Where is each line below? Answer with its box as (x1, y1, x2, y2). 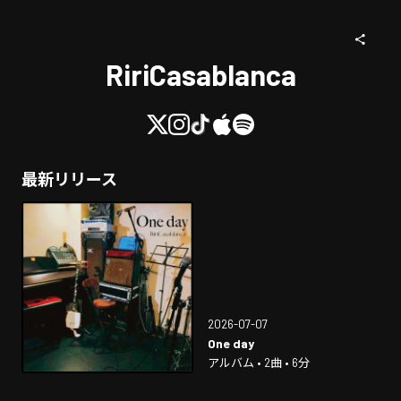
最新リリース (21, 169, 117, 189)
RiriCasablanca (105, 57, 296, 91)
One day (208, 336, 254, 351)
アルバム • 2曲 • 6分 (208, 355, 310, 370)
